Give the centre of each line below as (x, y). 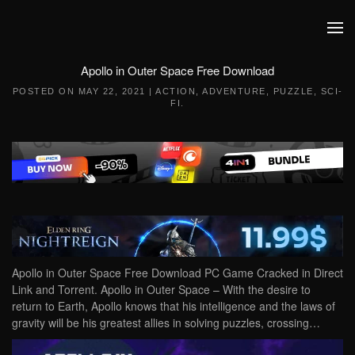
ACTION (176, 91)
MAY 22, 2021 (112, 91)
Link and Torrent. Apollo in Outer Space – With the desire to (161, 289)
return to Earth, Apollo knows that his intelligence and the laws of (174, 305)
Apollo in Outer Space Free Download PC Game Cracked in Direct (177, 272)
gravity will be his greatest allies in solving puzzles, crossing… (166, 322)
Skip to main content (87, 44)
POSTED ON (45, 91)
